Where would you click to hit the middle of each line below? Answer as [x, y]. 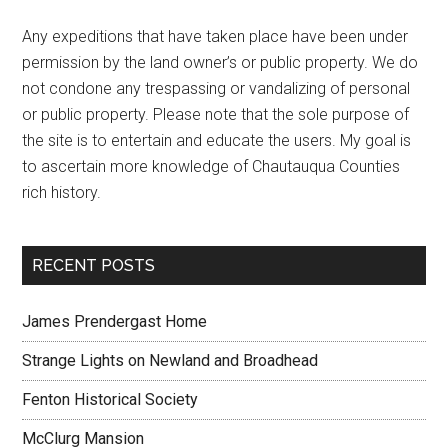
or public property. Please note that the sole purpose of [216, 114]
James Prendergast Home [115, 321]
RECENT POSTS [94, 265]
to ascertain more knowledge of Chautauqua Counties [211, 166]
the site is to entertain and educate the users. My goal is [217, 140]
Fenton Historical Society [110, 399]
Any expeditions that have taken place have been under [215, 36]
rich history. [62, 192]
